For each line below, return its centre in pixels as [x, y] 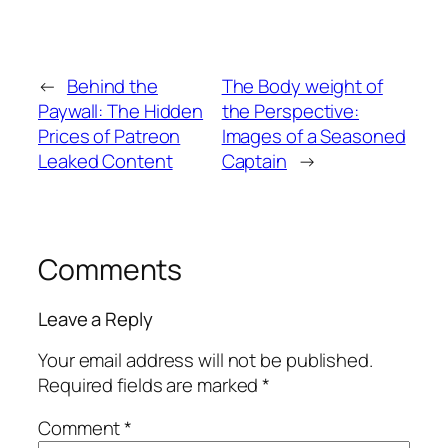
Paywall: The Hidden [121, 110]
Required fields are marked [150, 384]
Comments [110, 269]
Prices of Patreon [109, 135]
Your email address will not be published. [205, 359]
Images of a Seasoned [313, 135]
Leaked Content [105, 160]
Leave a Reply [95, 319]
